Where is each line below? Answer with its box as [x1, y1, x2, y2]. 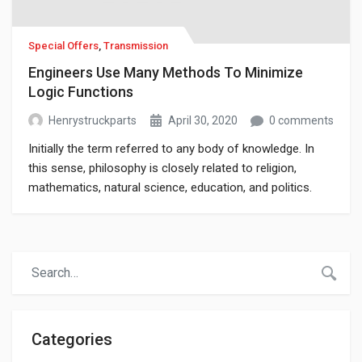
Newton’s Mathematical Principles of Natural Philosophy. [28, 219, 326, 234]
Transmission [103, 40, 168, 53]
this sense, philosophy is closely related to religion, [28, 161, 297, 176]
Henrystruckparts [48, 114, 137, 128]
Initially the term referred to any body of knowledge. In [28, 141, 314, 157]
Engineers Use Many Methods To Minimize [28, 64, 303, 82]
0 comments [269, 114, 334, 128]
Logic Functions [28, 83, 133, 101]
